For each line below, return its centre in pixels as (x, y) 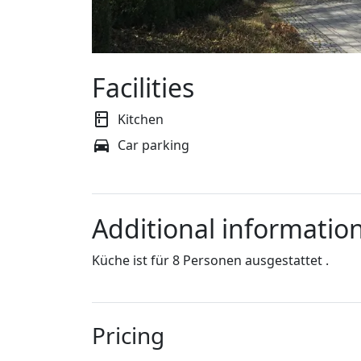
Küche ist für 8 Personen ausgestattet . (210, 261)
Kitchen (141, 120)
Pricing (128, 336)
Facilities (143, 88)
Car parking (154, 145)
